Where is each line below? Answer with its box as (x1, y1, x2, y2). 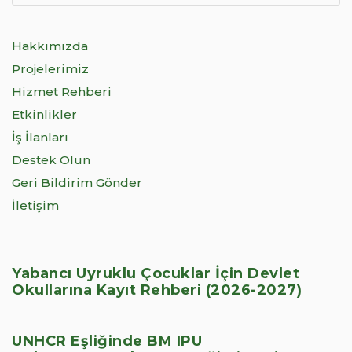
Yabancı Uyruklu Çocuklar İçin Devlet (12, 265, 299, 283)
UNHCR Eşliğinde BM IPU (12, 332, 202, 350)
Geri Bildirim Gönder (12, 175, 142, 191)
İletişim (12, 198, 59, 214)
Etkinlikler (12, 107, 77, 123)
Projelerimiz (12, 61, 89, 77)
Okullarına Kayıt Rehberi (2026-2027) (12, 281, 302, 299)
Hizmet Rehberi (12, 84, 112, 100)
